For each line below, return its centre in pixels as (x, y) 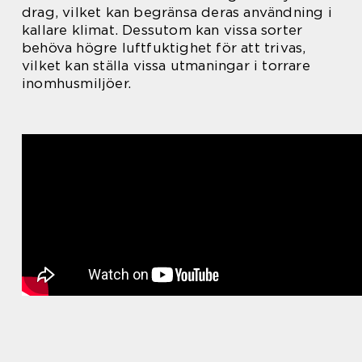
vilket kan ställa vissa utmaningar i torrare (166, 65)
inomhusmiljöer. (76, 83)
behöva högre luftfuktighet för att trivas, (164, 47)
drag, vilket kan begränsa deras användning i (177, 12)
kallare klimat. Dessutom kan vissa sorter (162, 29)
